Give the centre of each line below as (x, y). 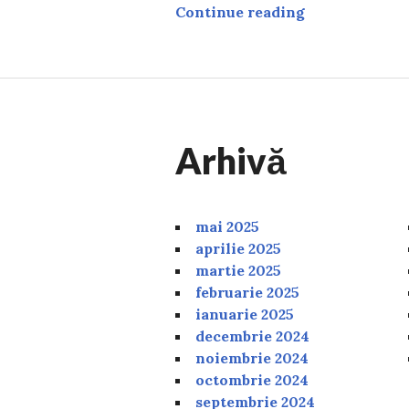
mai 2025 (227, 226)
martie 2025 (238, 270)
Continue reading (240, 11)
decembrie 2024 (252, 336)
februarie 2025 (247, 292)
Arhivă (231, 160)
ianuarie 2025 (245, 314)
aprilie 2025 (238, 248)
